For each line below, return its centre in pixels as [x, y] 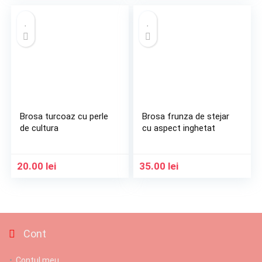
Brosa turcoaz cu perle [64, 116]
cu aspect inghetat [179, 128]
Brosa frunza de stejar [186, 116]
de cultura [39, 128]
